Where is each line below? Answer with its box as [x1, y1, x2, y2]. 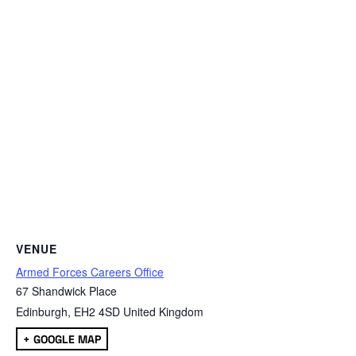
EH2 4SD [74, 303, 120, 319]
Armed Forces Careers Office [16, 263, 164, 280]
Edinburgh [16, 303, 68, 319]
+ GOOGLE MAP [23, 331, 101, 346]
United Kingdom [123, 303, 203, 319]
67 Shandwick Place [16, 282, 117, 299]
